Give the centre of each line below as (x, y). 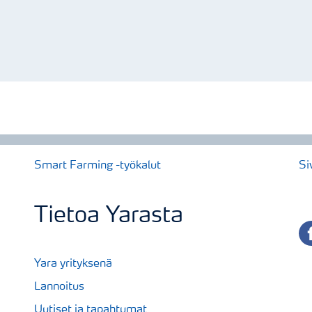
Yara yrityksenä (73, 264)
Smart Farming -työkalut (97, 166)
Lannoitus (59, 287)
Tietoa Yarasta (109, 217)
